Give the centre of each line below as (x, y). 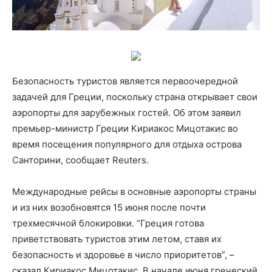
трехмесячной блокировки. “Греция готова (108, 223)
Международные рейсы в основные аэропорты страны (134, 192)
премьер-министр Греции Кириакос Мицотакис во (125, 128)
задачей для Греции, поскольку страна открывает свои (135, 97)
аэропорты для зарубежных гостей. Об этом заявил (127, 113)
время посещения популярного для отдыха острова (127, 144)
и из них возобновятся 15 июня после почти (109, 207)
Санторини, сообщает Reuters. (80, 160)
